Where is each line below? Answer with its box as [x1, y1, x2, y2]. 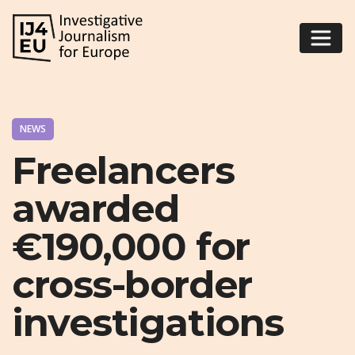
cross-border [12, 261, 252, 308]
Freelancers [12, 147, 235, 194]
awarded [12, 185, 179, 232]
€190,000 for [12, 223, 250, 270]
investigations [12, 300, 284, 346]
